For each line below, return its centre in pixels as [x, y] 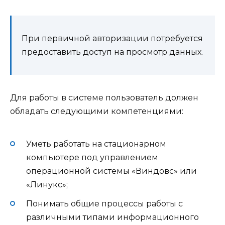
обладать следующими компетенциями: [97, 111]
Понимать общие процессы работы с [104, 204]
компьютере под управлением [92, 158]
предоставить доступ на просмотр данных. [112, 52]
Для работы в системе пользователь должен [104, 97]
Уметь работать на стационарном [96, 144]
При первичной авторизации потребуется [112, 38]
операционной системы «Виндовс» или [111, 171]
